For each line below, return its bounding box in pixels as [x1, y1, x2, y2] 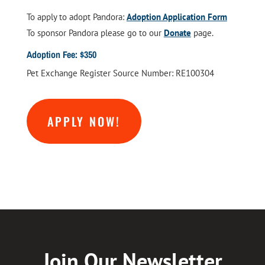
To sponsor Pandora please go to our [26, 27, 164, 39]
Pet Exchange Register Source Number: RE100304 [26, 67, 214, 79]
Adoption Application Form [126, 11, 227, 23]
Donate [163, 27, 191, 39]
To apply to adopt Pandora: [26, 11, 127, 23]
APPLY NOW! [47, 112, 121, 131]
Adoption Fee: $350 [26, 48, 96, 62]
